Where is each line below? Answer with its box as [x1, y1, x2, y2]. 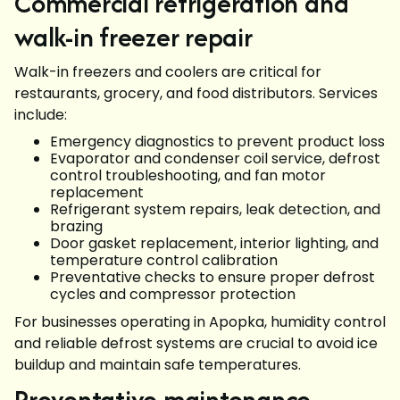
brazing [50, 216, 103, 237]
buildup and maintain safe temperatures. [14, 354, 301, 375]
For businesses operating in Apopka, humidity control [14, 312, 386, 332]
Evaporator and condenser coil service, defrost [50, 148, 380, 169]
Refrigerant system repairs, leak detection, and [50, 199, 380, 220]
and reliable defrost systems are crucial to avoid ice [14, 333, 378, 354]
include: [14, 104, 67, 125]
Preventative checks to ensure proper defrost [50, 267, 375, 287]
